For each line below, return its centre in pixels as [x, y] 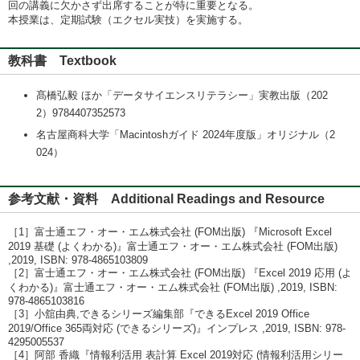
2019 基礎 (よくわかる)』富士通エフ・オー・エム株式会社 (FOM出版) [173, 246]
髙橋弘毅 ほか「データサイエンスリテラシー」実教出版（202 [182, 95]
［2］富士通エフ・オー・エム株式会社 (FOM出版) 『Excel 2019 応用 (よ [180, 273]
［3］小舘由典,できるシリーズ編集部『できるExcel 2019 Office [159, 314]
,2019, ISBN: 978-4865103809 [78, 260]
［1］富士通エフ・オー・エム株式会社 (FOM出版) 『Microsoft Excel [170, 232]
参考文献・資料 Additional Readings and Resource [166, 199]
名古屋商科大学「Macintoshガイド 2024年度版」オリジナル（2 [186, 135]
